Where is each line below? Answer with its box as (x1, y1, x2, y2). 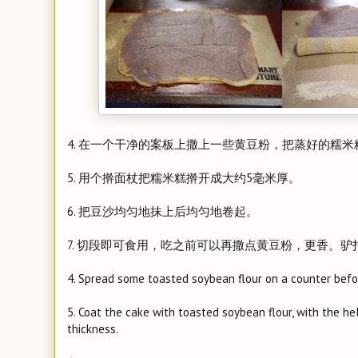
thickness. (67, 321, 118, 336)
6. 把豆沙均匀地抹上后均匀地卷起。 (67, 204, 258, 219)
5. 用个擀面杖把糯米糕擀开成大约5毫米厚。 (67, 170, 300, 185)
